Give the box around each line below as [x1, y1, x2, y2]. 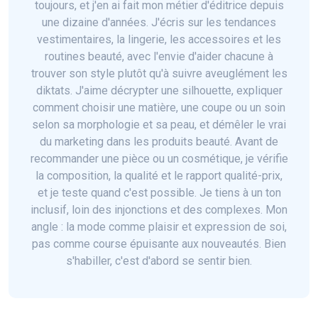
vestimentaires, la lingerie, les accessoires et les [37, 33, 281, 47]
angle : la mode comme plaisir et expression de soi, [31, 220, 287, 234]
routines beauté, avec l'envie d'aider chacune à [45, 50, 273, 64]
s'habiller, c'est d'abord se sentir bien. [66, 254, 252, 268]
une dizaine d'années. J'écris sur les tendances [42, 16, 276, 30]
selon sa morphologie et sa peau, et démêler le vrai [32, 118, 286, 132]
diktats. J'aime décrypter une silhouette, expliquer [35, 84, 283, 98]
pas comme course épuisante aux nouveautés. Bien [32, 237, 286, 251]
